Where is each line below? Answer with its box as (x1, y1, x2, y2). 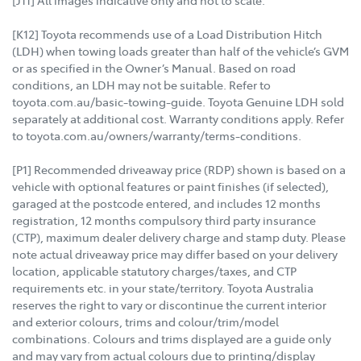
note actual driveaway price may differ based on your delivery (12, 245, 338, 262)
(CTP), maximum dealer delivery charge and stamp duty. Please (12, 228, 346, 245)
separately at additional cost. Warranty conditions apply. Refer (12, 110, 344, 127)
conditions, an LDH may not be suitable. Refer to (12, 76, 271, 93)
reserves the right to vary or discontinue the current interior (12, 296, 326, 313)
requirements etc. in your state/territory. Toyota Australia (12, 279, 313, 296)
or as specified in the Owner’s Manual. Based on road (12, 59, 296, 76)
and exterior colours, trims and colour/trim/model (12, 313, 279, 330)
